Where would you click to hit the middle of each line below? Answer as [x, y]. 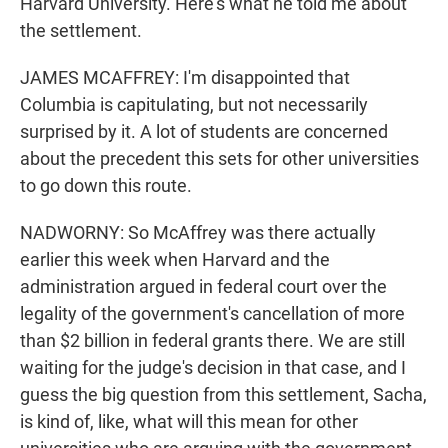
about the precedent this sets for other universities [219, 159]
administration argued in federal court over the [203, 287]
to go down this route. [106, 186]
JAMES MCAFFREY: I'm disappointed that [185, 78]
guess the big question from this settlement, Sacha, [223, 395]
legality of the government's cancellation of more [212, 314]
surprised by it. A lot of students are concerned [204, 132]
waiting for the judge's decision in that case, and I [213, 368]
